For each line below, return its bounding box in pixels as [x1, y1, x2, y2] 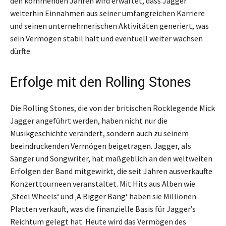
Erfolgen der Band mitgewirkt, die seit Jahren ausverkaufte [10, 165, 212, 176]
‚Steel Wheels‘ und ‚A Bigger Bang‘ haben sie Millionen [10, 191, 196, 201]
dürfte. [10, 45, 32, 56]
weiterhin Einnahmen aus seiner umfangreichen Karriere [10, 8, 205, 18]
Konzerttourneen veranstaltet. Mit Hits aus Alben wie [10, 178, 195, 189]
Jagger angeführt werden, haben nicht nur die [10, 115, 167, 126]
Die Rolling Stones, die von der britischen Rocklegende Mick [10, 102, 215, 113]
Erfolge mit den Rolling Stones [10, 74, 191, 90]
